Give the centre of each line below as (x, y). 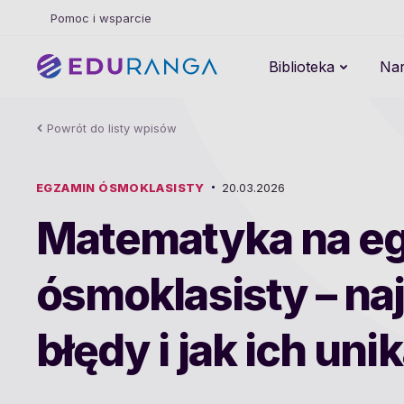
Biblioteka (302, 67)
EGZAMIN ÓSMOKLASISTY (120, 187)
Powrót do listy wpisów (112, 128)
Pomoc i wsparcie (101, 18)
